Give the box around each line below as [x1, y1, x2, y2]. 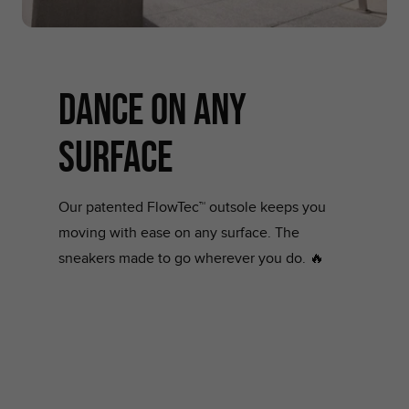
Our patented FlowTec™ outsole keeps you [58, 198, 326, 216]
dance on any [58, 83, 246, 134]
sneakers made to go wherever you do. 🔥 [58, 249, 324, 267]
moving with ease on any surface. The [58, 224, 299, 242]
